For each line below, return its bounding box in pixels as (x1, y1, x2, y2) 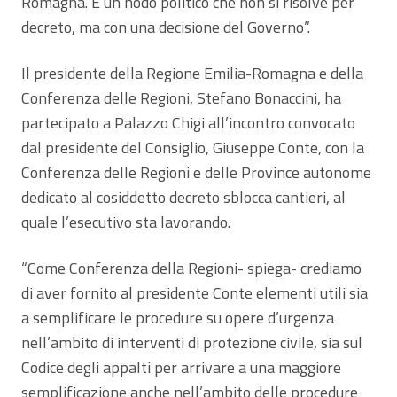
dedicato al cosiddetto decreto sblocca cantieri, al (21, 184, 346, 209)
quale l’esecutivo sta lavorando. (21, 209, 230, 234)
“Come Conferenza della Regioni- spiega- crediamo (21, 255, 362, 280)
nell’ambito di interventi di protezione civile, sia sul (21, 330, 362, 354)
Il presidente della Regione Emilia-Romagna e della (21, 60, 363, 85)
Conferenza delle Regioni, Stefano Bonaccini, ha (21, 85, 341, 110)
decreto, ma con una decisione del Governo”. (21, 14, 310, 39)
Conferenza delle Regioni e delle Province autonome (21, 160, 371, 184)
